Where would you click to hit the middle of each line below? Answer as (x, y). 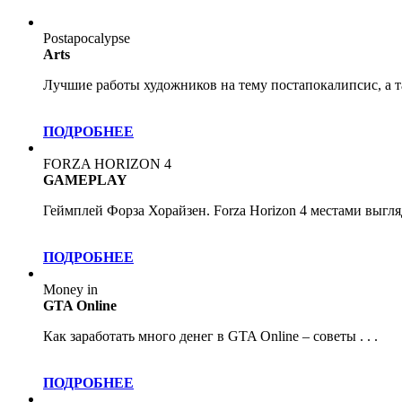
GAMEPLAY (85, 180)
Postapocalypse (87, 38)
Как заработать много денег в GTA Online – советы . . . (210, 336)
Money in (70, 289)
